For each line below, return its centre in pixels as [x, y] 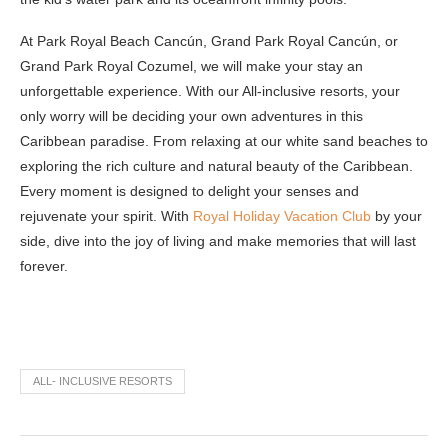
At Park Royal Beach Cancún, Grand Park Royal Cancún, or [209, 41]
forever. [44, 266]
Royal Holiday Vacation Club [282, 216]
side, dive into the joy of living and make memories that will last [218, 241]
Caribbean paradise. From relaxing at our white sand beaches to [224, 141]
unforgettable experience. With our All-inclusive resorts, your [210, 91]
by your [396, 216]
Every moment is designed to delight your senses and [189, 191]
